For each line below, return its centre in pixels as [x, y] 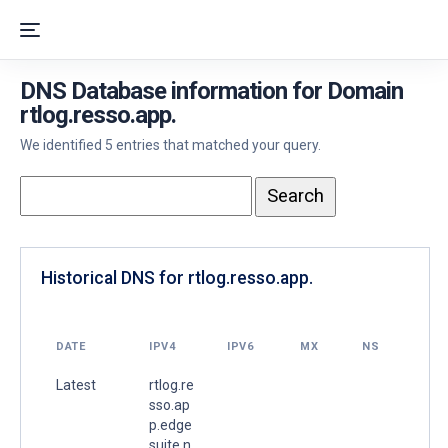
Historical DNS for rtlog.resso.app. [177, 277]
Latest [76, 384]
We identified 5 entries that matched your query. [170, 145]
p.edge [170, 424]
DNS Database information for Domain [211, 91]
